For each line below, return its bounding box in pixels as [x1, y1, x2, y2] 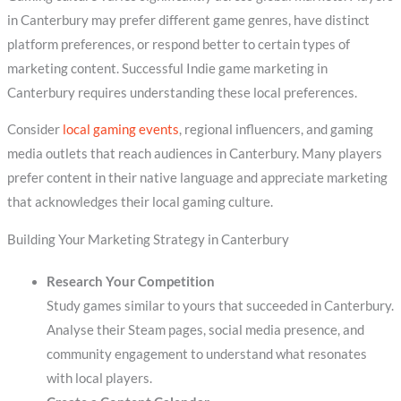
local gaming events [62, 122, 179, 138]
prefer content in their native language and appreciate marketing [6, 170, 388, 186]
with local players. [46, 370, 152, 386]
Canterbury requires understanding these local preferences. [6, 84, 357, 100]
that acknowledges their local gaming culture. [6, 194, 273, 210]
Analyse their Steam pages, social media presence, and [46, 321, 364, 337]
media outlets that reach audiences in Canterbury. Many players [6, 146, 382, 162]
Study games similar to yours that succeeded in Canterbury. [46, 297, 394, 313]
